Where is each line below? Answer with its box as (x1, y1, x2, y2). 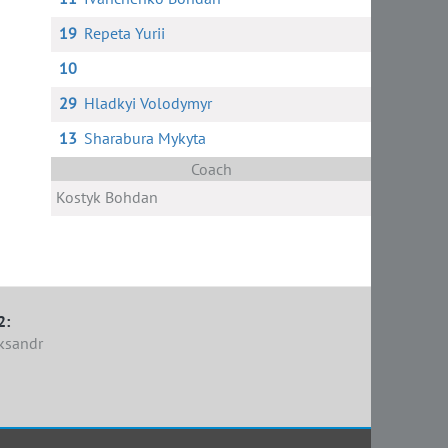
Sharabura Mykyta (83, 128, 206, 148)
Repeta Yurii (83, 23, 165, 43)
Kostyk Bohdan (56, 187, 158, 207)
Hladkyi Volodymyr (83, 93, 212, 113)
